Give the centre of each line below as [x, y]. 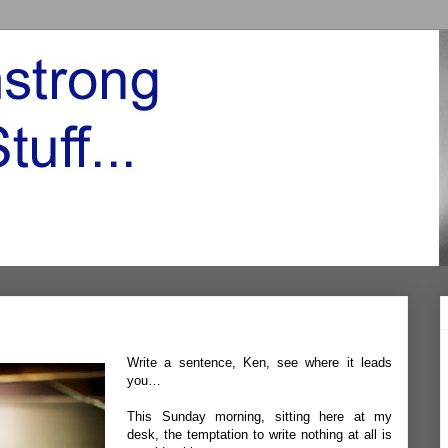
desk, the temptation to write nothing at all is [259, 434]
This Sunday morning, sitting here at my [259, 416]
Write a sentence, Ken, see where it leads [259, 362]
